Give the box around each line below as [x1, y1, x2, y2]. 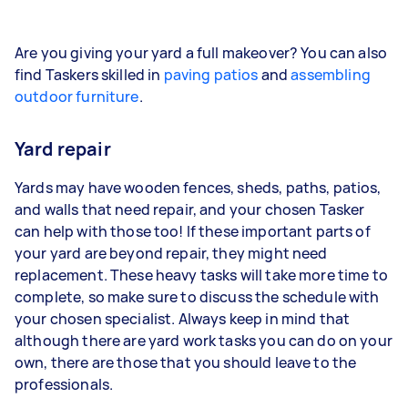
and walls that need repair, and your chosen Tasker [15, 199, 365, 219]
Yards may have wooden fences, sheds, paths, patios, [15, 177, 382, 198]
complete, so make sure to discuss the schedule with [15, 286, 380, 307]
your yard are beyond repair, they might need [15, 242, 328, 263]
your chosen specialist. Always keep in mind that [15, 308, 351, 329]
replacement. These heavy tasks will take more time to [15, 264, 388, 285]
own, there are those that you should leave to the [15, 352, 357, 372]
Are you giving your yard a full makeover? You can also [15, 42, 388, 63]
